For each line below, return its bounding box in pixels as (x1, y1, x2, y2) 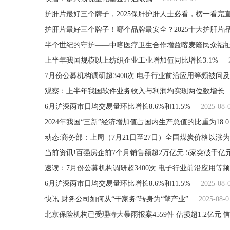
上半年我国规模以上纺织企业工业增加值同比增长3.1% (45, 56, 218, 64)
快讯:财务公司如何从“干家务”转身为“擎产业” (45, 195, 188, 203)
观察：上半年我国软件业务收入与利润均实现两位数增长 (45, 87, 224, 95)
